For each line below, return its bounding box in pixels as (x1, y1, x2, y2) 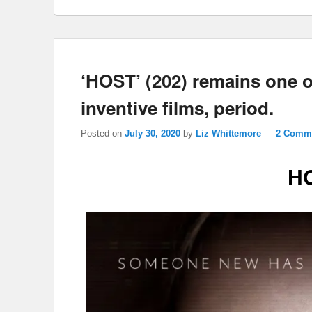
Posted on (81, 128, 125, 139)
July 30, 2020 (125, 128, 180, 139)
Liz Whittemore (196, 128, 261, 139)
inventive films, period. (81, 94, 274, 120)
